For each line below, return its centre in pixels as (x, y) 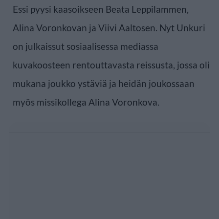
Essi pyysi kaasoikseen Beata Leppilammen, (101, 9)
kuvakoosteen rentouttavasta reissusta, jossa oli (111, 65)
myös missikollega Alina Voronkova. (86, 102)
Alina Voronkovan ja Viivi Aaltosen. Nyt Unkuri (109, 27)
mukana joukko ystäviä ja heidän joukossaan (104, 83)
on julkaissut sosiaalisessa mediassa (86, 46)
